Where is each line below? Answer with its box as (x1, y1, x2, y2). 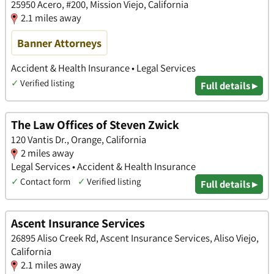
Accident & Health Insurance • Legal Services (11, 61, 196, 75)
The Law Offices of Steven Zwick (11, 117, 179, 133)
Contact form (20, 176, 70, 188)
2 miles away (21, 146, 74, 160)
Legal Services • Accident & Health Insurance (11, 160, 196, 174)
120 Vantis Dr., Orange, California (11, 133, 146, 147)
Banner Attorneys (17, 35, 102, 51)
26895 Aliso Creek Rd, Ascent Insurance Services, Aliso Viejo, (11, 231, 259, 245)
